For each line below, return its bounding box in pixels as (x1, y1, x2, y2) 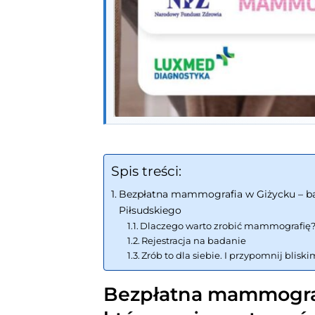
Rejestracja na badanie (141, 234, 247, 246)
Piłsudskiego (118, 203, 181, 217)
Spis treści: (111, 162, 181, 180)
